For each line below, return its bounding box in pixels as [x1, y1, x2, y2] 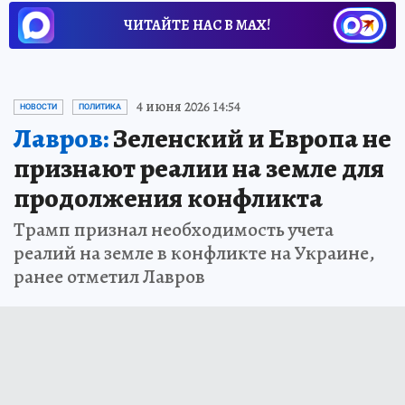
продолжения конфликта [14, 180, 323, 217]
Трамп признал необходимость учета [14, 216, 334, 244]
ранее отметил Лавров [14, 263, 205, 291]
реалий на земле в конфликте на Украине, [14, 240, 375, 268]
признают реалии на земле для [14, 150, 384, 187]
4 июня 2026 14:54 [137, 97, 240, 118]
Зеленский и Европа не [108, 120, 391, 157]
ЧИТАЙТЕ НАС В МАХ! [124, 15, 270, 36]
